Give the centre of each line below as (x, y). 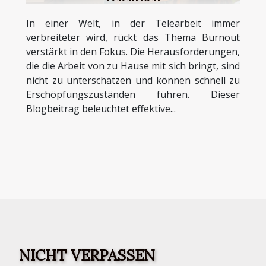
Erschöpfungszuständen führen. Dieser (133, 95)
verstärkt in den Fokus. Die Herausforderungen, (133, 52)
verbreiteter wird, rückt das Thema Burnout (133, 38)
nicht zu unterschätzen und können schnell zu (133, 80)
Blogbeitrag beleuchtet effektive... (101, 109)
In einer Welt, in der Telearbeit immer (133, 23)
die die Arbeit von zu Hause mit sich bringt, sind (133, 66)
